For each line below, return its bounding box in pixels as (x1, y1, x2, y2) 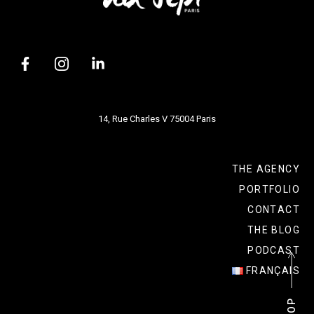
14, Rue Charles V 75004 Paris (98, 113, 216, 124)
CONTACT (247, 203, 300, 215)
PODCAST (247, 244, 300, 256)
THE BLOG (247, 224, 300, 235)
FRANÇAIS (245, 264, 300, 276)
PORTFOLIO (239, 183, 300, 195)
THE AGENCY (232, 163, 300, 175)
